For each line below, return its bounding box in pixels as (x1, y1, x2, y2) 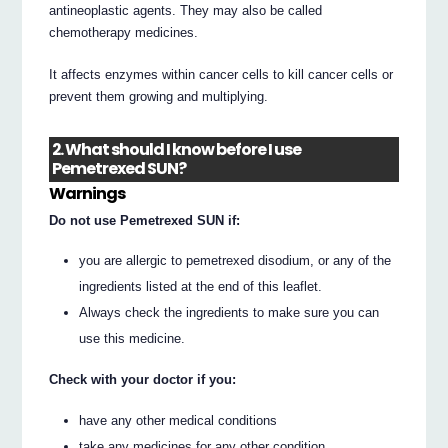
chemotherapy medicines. (49, 24, 199, 40)
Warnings (49, 181, 126, 205)
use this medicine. (79, 331, 186, 347)
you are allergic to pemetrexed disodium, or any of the (79, 253, 392, 269)
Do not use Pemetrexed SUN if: (49, 212, 241, 228)
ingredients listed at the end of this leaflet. (79, 279, 323, 295)
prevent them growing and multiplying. (49, 88, 269, 104)
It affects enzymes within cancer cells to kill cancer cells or (49, 66, 394, 82)
